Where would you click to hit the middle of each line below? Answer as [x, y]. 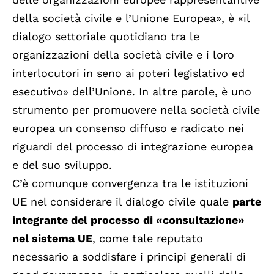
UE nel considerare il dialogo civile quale [122, 202]
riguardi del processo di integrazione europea [133, 147]
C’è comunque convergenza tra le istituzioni [130, 183]
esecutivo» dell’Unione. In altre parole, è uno [132, 92]
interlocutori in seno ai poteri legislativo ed [128, 73]
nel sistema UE [52, 239]
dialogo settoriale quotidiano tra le [106, 37]
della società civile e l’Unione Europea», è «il [131, 18]
